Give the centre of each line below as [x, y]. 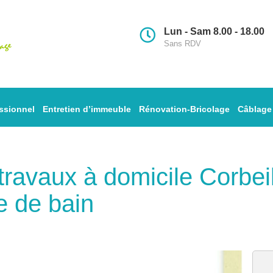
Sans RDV [183, 44]
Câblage [255, 109]
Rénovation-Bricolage [184, 109]
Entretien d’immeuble [87, 109]
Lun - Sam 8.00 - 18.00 [214, 31]
